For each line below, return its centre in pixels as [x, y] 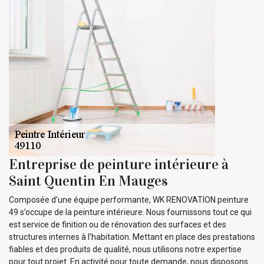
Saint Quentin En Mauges [88, 181]
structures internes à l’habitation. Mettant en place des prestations [132, 237]
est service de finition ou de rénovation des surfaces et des [118, 224]
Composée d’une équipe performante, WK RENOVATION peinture [129, 199]
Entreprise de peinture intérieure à [119, 164]
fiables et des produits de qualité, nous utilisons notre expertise [125, 249]
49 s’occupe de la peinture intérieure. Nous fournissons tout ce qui [130, 212]
